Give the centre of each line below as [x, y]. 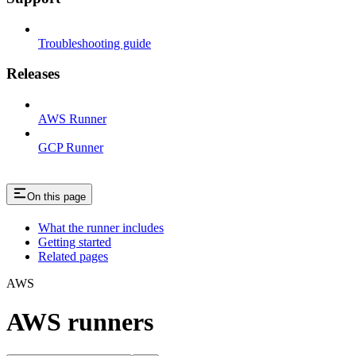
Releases [33, 74]
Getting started [75, 242]
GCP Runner [71, 148]
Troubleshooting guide [95, 43]
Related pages [73, 256]
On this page [56, 197]
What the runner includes [101, 228]
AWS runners [80, 322]
